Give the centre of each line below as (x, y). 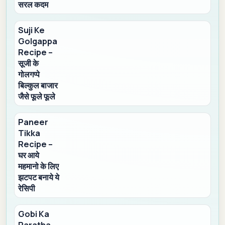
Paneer (33, 122)
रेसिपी (27, 189)
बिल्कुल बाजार (38, 86)
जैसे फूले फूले (37, 97)
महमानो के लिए (39, 166)
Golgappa (38, 41)
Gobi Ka (34, 214)
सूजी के (29, 64)
